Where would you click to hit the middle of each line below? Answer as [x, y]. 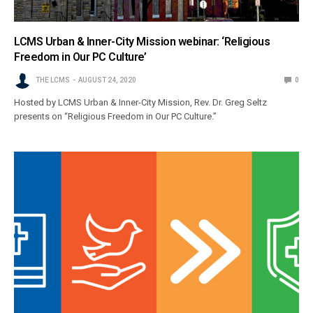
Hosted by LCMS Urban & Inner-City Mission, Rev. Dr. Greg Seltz [141, 103]
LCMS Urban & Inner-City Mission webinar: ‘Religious [142, 42]
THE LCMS [53, 80]
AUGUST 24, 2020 [107, 80]
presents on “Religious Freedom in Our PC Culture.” [116, 117]
